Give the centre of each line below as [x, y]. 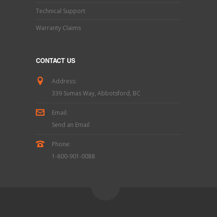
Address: [64, 81]
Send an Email [71, 125]
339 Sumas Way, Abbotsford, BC [96, 93]
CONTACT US [56, 62]
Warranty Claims [58, 28]
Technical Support [61, 11]
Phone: [61, 144]
